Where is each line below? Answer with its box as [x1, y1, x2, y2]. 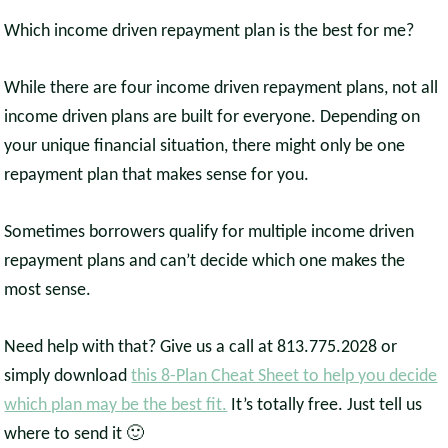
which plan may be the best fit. [4, 396, 228, 416]
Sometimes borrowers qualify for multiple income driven [4, 223, 415, 243]
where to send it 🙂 [4, 425, 145, 445]
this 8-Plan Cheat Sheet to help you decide [131, 367, 438, 387]
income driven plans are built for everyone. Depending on [4, 108, 421, 128]
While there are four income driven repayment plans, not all [4, 79, 439, 99]
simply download [4, 367, 132, 387]
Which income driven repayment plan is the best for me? [4, 22, 415, 42]
